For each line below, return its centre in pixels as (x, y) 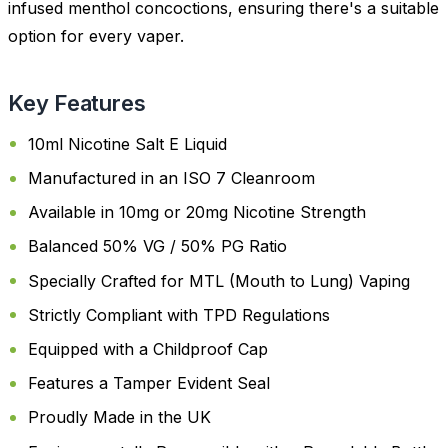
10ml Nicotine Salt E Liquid (127, 143)
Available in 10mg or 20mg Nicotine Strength (197, 212)
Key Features (77, 103)
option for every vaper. (96, 36)
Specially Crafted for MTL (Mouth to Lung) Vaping (219, 280)
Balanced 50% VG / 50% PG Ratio (157, 246)
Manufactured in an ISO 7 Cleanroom (171, 178)
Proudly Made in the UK (119, 417)
